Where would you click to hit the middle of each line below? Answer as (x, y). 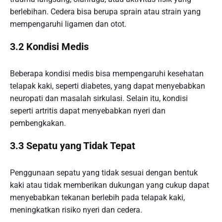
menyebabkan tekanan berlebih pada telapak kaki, (97, 198)
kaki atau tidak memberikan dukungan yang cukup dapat (110, 185)
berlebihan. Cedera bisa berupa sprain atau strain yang (105, 12)
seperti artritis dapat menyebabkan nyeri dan (88, 111)
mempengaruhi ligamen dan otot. (68, 24)
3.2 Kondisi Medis (49, 46)
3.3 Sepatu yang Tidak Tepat (73, 145)
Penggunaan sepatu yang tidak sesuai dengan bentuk (104, 173)
